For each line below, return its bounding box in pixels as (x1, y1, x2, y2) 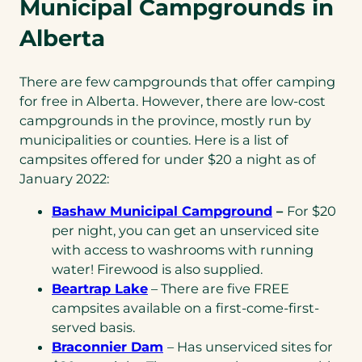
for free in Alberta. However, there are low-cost (19, 92, 326, 109)
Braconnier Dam (52, 339, 163, 356)
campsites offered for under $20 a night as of (19, 150, 316, 167)
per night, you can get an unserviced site (52, 222, 319, 239)
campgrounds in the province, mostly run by (19, 112, 311, 128)
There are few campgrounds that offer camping (19, 73, 335, 90)
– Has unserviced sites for (167, 339, 333, 356)
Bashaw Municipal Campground (52, 203, 272, 220)
